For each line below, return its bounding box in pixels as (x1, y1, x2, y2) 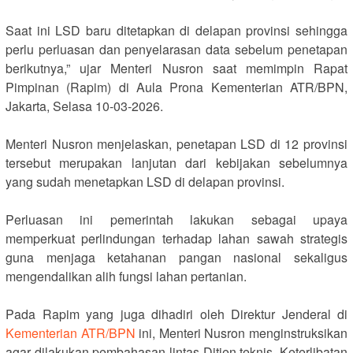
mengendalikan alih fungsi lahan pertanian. (6, 266, 247, 285)
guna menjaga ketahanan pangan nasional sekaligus (6, 247, 347, 266)
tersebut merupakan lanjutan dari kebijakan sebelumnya (6, 153, 347, 172)
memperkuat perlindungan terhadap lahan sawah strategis (6, 229, 347, 247)
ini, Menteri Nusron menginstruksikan (135, 323, 348, 342)
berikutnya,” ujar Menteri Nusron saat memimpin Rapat (6, 58, 347, 77)
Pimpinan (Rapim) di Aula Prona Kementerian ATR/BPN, (6, 77, 347, 96)
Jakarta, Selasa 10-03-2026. (6, 96, 163, 115)
